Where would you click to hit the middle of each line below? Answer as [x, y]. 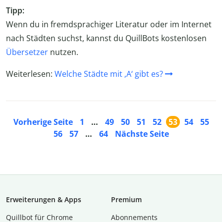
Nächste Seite [142, 134]
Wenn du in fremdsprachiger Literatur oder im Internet [109, 25]
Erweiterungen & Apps [44, 200]
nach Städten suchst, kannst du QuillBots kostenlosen [106, 38]
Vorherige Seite [43, 122]
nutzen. [63, 52]
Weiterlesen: [30, 74]
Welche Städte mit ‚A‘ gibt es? [109, 74]
